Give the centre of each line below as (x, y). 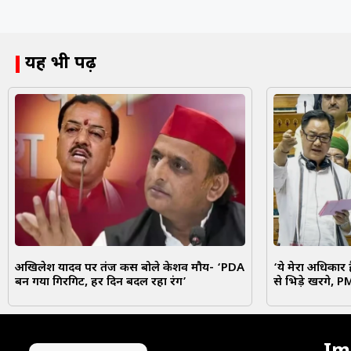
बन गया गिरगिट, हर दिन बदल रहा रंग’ (101, 283)
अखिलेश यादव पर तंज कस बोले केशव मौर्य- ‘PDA (130, 269)
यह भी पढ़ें (61, 63)
